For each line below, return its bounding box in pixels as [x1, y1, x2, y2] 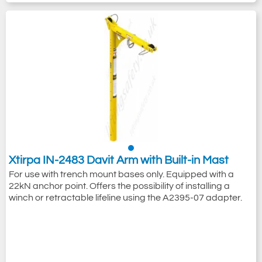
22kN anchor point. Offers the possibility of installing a [9, 181, 230, 191]
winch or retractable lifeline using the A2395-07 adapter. [9, 193, 242, 202]
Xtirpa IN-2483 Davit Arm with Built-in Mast [9, 154, 229, 166]
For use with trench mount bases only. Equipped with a [9, 170, 234, 179]
